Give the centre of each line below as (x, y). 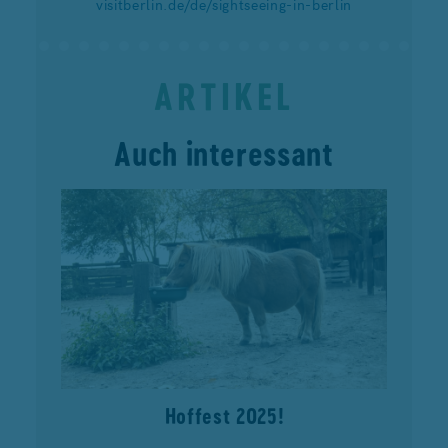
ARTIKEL (224, 96)
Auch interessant (224, 153)
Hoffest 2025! (224, 415)
